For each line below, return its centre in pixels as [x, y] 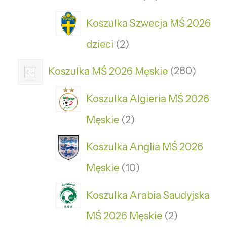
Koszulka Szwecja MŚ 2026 [148, 23]
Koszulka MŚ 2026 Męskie [108, 71]
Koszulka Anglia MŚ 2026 [145, 147]
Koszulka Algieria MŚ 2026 [148, 99]
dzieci [100, 44]
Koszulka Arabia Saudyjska [148, 195]
